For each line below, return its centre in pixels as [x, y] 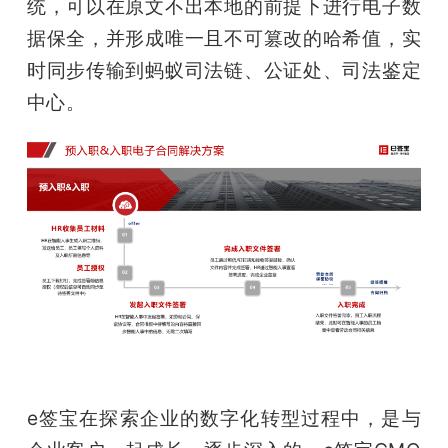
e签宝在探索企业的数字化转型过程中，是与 [224, 417]
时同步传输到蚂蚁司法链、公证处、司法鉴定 [224, 70]
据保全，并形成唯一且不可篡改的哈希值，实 [224, 38]
